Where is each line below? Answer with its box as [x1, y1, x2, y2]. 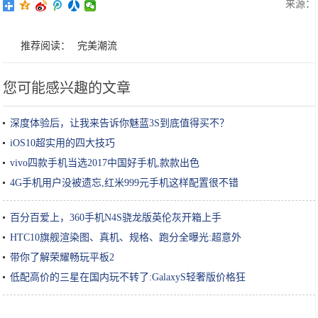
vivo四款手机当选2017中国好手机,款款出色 [10, 158, 200, 168]
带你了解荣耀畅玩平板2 [10, 252, 115, 263]
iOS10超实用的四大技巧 [10, 138, 116, 148]
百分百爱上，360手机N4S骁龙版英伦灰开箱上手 [10, 212, 222, 223]
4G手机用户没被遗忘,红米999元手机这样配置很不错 [10, 177, 239, 188]
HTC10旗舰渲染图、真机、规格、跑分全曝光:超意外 [10, 232, 242, 243]
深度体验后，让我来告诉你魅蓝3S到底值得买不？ [10, 118, 230, 128]
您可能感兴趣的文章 [3, 80, 131, 96]
